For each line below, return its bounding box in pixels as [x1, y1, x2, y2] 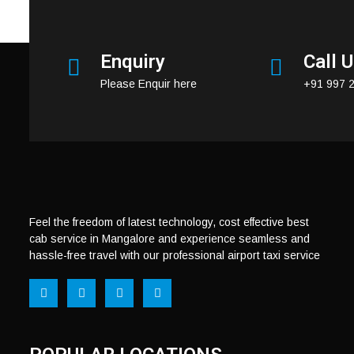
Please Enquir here [100, 77, 197, 91]
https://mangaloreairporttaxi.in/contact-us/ [88, 6, 304, 21]
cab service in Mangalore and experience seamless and [29, 232, 310, 245]
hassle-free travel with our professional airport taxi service [29, 248, 320, 262]
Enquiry [100, 51, 165, 73]
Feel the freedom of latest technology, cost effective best [29, 215, 309, 228]
